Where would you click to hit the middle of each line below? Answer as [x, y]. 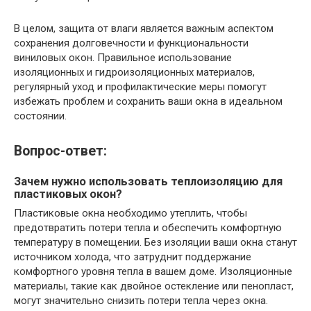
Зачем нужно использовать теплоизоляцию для [148, 181]
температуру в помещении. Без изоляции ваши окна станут [155, 242]
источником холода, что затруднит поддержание [133, 257]
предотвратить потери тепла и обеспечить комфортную [148, 227]
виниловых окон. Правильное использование [123, 57]
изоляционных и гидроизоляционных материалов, [134, 72]
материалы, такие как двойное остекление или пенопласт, [154, 286]
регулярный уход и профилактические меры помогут [140, 86]
